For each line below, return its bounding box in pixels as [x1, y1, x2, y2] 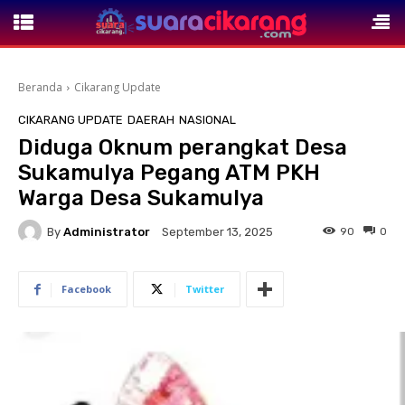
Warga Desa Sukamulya [18, 185, 269, 211]
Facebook [61, 282, 111, 296]
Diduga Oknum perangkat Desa [18, 135, 347, 160]
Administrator [63, 224, 150, 239]
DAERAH [127, 113, 174, 127]
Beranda [18, 80, 62, 95]
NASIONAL [179, 113, 236, 127]
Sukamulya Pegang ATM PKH [18, 160, 320, 185]
